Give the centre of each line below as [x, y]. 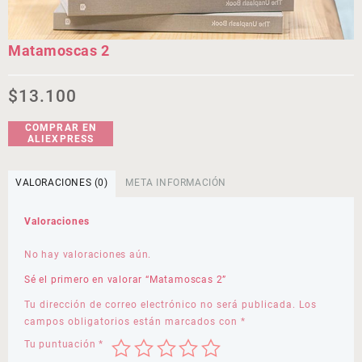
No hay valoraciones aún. [88, 254]
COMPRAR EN [61, 128]
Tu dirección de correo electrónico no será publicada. [160, 304]
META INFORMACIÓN [176, 182]
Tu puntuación [62, 344]
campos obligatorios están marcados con [133, 321]
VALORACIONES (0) [62, 182]
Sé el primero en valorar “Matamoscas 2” [126, 279]
